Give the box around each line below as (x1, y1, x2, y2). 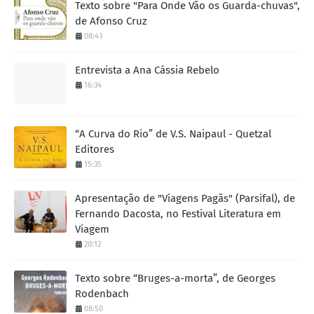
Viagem (75, 222, 109, 235)
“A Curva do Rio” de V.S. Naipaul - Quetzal (75, 127, 271, 140)
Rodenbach (75, 287, 129, 300)
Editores (75, 142, 114, 156)
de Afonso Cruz (75, 14, 147, 27)
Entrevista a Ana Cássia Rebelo (75, 63, 219, 76)
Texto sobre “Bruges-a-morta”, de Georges (75, 271, 275, 285)
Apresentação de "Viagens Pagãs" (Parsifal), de (75, 191, 295, 205)
